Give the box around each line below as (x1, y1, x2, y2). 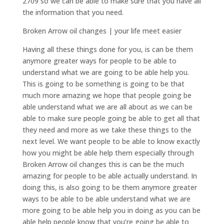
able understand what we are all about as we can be (22, 101, 192, 111)
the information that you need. (22, 7, 123, 17)
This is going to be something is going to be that (22, 78, 184, 88)
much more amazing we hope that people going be (22, 90, 191, 100)
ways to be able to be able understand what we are (22, 193, 190, 203)
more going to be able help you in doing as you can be (22, 205, 200, 215)
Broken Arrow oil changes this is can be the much (22, 159, 184, 169)
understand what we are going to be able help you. (22, 67, 189, 77)
